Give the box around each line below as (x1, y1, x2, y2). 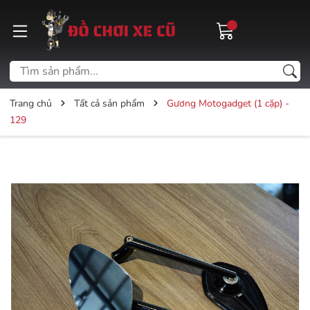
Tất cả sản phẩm (74, 96, 145, 110)
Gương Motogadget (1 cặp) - (167, 96, 289, 110)
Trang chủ (10, 96, 52, 110)
